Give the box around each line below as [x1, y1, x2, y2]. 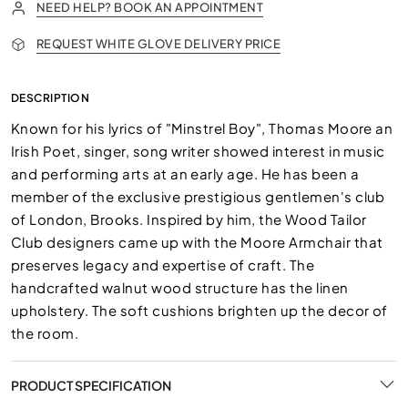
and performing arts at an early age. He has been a [11, 165, 360, 182]
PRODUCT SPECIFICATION [11, 376, 171, 393]
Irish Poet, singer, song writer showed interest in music [11, 142, 385, 159]
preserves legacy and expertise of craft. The [11, 256, 315, 273]
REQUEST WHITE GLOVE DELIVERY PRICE [36, 36, 281, 51]
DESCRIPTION [11, 91, 90, 105]
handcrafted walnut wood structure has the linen [11, 279, 349, 296]
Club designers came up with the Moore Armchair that [11, 233, 383, 250]
